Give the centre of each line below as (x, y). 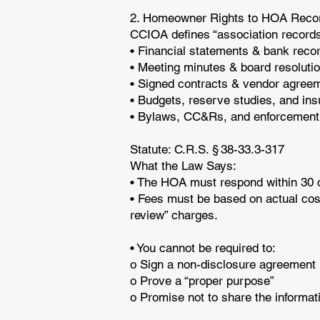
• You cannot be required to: (205, 248)
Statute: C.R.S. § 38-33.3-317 (209, 149)
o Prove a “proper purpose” (204, 281)
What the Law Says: (185, 166)
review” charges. (176, 215)
